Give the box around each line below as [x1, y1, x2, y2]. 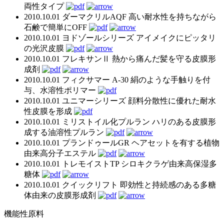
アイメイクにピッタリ [136, 33, 216, 42]
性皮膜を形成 [24, 106, 72, 115]
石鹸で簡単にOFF [24, 22, 87, 31]
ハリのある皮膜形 [152, 117, 216, 126]
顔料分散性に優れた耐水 [128, 96, 216, 105]
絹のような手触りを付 [130, 75, 210, 84]
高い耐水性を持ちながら [128, 12, 216, 21]
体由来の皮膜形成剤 [24, 190, 96, 199]
